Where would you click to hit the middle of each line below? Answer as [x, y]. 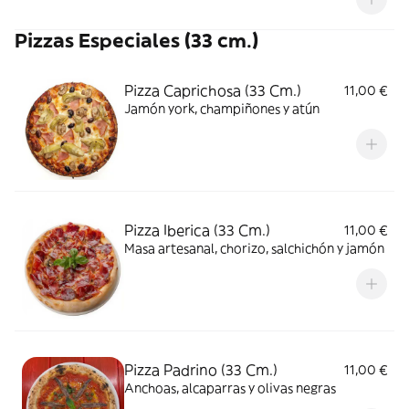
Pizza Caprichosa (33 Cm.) [213, 90]
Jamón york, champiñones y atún [222, 109]
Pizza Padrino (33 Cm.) [201, 370]
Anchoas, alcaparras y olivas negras [230, 388]
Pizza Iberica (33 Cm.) [197, 230]
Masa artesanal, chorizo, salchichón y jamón [254, 248]
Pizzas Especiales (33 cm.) [136, 41]
